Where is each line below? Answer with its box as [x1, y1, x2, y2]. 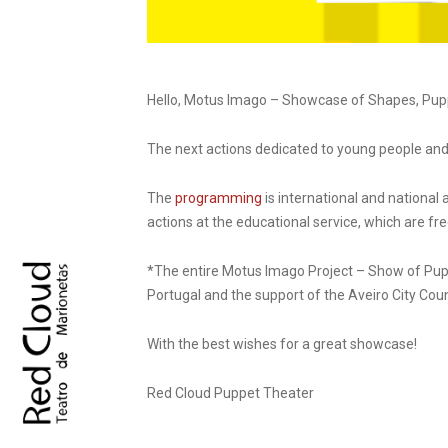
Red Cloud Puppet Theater [147, 384, 314, 401]
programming [175, 189, 262, 206]
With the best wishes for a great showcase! [147, 335, 417, 352]
